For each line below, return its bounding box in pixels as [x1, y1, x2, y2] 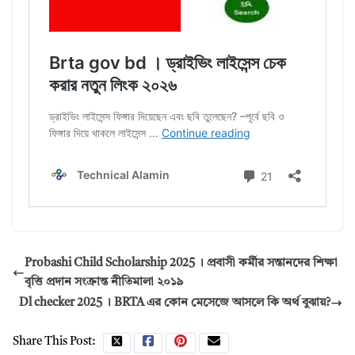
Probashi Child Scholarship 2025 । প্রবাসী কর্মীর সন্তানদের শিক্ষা [25, 257, 338, 269]
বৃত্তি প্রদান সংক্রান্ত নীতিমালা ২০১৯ [25, 276, 183, 288]
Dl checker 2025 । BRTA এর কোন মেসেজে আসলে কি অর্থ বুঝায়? [19, 296, 330, 309]
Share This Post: [13, 335, 95, 348]
